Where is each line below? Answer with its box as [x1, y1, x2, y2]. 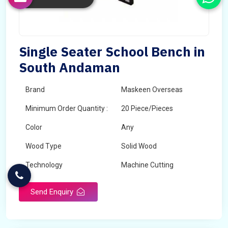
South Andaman [19, 59, 120, 76]
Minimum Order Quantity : [25, 104, 108, 112]
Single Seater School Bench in [19, 43, 205, 60]
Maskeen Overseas [121, 85, 183, 94]
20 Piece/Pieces [121, 104, 173, 112]
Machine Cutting [121, 161, 174, 169]
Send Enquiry [31, 187, 75, 196]
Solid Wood [121, 142, 157, 150]
